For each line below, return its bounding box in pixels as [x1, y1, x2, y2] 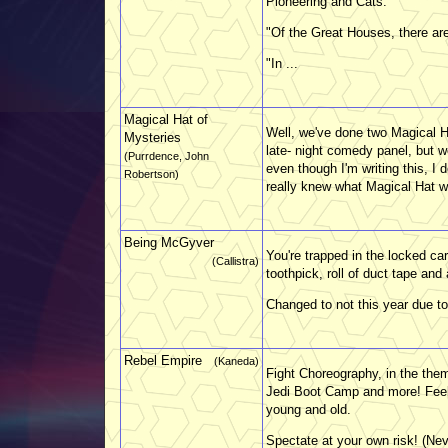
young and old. [266, 401, 351, 417]
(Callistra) [212, 254, 259, 267]
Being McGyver [124, 234, 214, 250]
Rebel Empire [124, 352, 202, 368]
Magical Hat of [124, 111, 208, 127]
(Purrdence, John [124, 149, 209, 162]
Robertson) [124, 167, 179, 180]
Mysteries [124, 129, 181, 145]
